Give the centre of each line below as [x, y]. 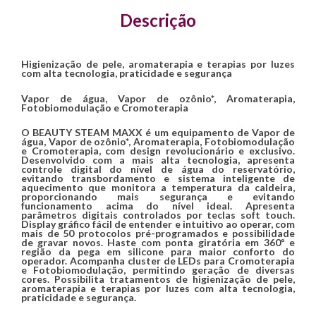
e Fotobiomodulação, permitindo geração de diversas [158, 269]
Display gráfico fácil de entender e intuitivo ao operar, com [158, 224]
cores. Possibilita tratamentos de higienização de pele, [158, 279]
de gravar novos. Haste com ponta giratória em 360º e [158, 242]
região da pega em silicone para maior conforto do [158, 251]
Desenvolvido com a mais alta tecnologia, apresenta [158, 159]
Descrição [158, 20]
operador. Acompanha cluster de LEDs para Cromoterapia [158, 260]
